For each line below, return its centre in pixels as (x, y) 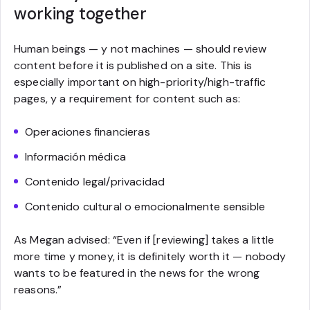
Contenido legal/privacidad (95, 182)
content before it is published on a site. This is (133, 65)
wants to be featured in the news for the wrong (137, 273)
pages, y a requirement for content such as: (127, 99)
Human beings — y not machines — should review (140, 49)
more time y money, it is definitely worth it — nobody (150, 256)
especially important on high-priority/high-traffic (140, 82)
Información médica (75, 157)
